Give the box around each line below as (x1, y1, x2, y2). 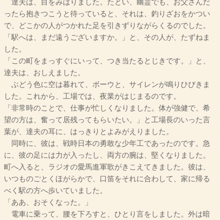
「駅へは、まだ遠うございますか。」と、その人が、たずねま (4, 33, 210, 42)
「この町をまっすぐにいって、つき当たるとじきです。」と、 (4, 57, 210, 65)
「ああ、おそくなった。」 (4, 198, 92, 207)
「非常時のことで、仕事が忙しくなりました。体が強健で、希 (4, 104, 210, 112)
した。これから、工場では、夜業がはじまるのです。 (4, 92, 181, 101)
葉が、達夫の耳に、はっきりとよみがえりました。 (4, 128, 173, 136)
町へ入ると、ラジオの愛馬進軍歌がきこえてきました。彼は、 (4, 163, 210, 171)
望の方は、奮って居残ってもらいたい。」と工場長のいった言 (4, 116, 210, 124)
